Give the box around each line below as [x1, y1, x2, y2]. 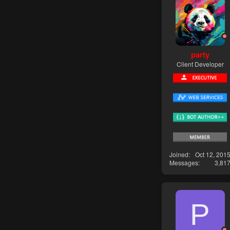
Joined [169, 149, 188, 159]
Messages [169, 158, 198, 167]
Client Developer [176, 60, 224, 69]
